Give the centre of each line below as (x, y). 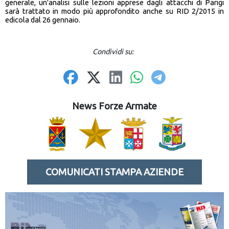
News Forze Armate (114, 106)
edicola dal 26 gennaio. (43, 20)
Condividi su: (114, 52)
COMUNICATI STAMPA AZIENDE (114, 172)
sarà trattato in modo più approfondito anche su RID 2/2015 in (114, 11)
